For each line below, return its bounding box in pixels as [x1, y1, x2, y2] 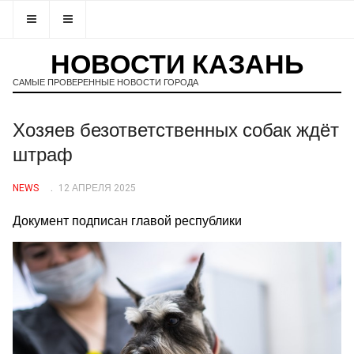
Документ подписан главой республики [13, 212, 242, 231]
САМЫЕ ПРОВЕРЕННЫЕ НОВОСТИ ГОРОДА [13, 76, 198, 89]
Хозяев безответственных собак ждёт [13, 117, 339, 145]
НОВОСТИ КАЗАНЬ [51, 45, 303, 85]
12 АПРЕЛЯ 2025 [58, 180, 136, 195]
